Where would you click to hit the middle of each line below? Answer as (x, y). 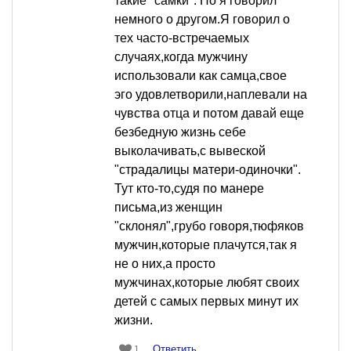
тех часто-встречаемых (182, 38)
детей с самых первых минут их (206, 302)
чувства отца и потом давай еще (209, 114)
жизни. (134, 320)
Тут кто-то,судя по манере (189, 189)
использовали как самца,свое (201, 76)
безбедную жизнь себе (180, 132)
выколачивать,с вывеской (190, 151)
